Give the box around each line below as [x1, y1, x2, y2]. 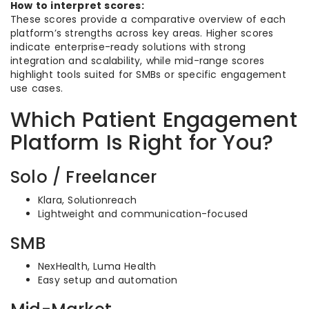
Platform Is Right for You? [10, 128, 274, 157]
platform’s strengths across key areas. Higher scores [10, 26, 274, 40]
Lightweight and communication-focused [38, 207, 248, 221]
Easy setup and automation [38, 273, 177, 287]
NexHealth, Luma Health [38, 259, 157, 273]
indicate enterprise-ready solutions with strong [10, 40, 246, 54]
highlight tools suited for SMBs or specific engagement [10, 68, 286, 81]
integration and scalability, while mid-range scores [10, 54, 265, 68]
